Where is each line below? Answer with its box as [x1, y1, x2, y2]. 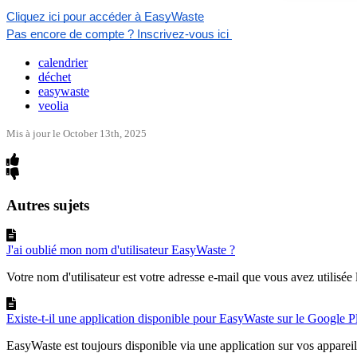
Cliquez [6, 10, 45, 23]
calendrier [38, 55, 88, 69]
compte [85, 27, 124, 41]
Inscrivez [137, 27, 185, 41]
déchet [38, 69, 71, 84]
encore [30, 27, 66, 41]
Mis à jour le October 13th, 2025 [6, 127, 147, 139]
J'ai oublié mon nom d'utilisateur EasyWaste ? [6, 243, 235, 257]
